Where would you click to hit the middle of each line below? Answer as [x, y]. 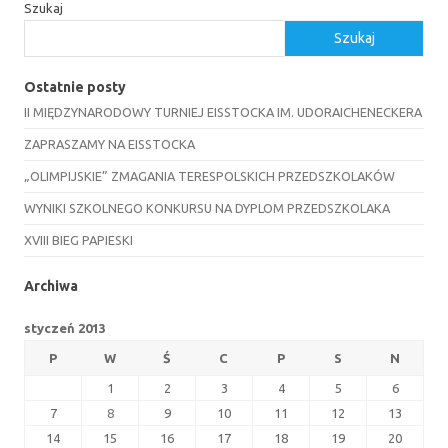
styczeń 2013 [65, 327]
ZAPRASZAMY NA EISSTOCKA [109, 143]
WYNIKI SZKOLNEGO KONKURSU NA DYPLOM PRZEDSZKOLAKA [207, 207]
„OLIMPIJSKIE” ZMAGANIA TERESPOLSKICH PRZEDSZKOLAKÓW [209, 175]
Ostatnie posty [75, 86]
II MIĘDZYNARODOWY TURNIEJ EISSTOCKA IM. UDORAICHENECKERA [223, 111]
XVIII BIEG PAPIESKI [78, 239]
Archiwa [51, 285]
